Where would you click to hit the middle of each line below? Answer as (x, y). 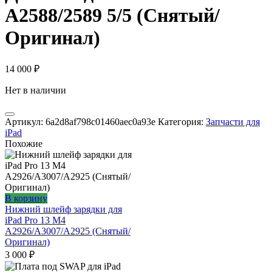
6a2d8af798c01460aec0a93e (100, 122)
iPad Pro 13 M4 (35, 220)
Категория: (182, 122)
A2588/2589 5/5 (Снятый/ (112, 15)
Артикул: (25, 122)
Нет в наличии (36, 90)
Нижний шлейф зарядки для (63, 209)
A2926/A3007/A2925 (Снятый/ (68, 231)
